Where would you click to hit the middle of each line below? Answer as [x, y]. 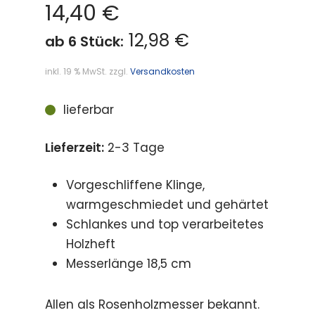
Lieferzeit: [75, 147]
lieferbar [88, 110]
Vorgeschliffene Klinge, [135, 185]
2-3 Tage [134, 147]
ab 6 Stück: [84, 41]
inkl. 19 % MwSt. [76, 71]
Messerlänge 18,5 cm [129, 264]
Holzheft [91, 244]
